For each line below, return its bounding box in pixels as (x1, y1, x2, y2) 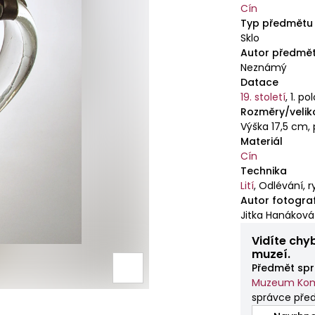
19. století (240, 90, 286, 104)
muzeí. (252, 246, 291, 262)
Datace (240, 75, 279, 89)
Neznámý (240, 60, 288, 75)
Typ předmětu (240, 16, 314, 30)
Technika (240, 164, 288, 178)
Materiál (240, 134, 283, 148)
